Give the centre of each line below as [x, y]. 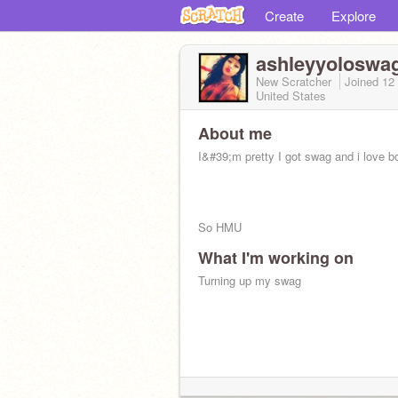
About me [235, 133]
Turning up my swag [250, 280]
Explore [354, 16]
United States [291, 96]
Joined [363, 81]
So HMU [220, 227]
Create [284, 16]
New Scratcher [295, 81]
